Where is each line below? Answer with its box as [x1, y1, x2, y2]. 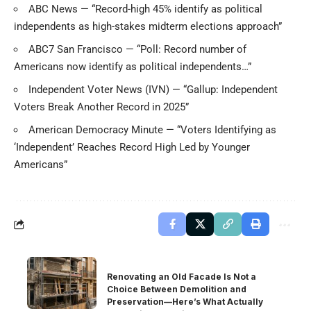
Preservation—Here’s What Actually [107, 296, 263, 307]
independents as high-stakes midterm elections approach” [14, 19, 282, 33]
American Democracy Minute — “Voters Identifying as [28, 123, 276, 136]
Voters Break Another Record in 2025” [14, 100, 189, 113]
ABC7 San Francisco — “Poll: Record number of [28, 42, 246, 56]
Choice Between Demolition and [107, 283, 246, 294]
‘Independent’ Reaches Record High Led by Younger [14, 140, 250, 153]
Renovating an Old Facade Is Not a [107, 271, 256, 282]
